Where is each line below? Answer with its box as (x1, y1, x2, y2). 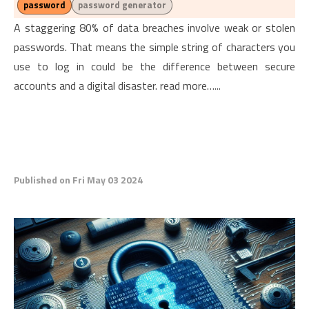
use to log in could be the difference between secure (14, 58, 295, 74)
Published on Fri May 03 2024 (14, 172, 143, 187)
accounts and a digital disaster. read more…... (14, 77, 221, 94)
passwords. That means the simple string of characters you (14, 39, 295, 55)
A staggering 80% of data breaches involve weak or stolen (14, 19, 295, 36)
